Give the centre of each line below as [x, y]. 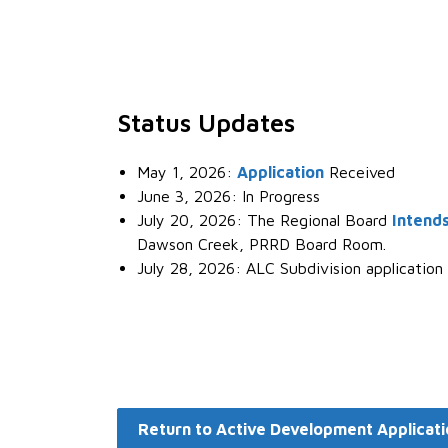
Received [359, 172]
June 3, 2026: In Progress [228, 196]
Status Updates [206, 123]
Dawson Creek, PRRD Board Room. [261, 244]
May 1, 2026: [187, 172]
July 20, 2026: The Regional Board [264, 220]
